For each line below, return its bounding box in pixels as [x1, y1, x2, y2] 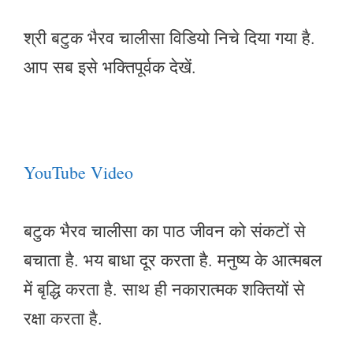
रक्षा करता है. [24, 306, 102, 329]
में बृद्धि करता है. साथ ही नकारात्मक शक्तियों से [24, 277, 305, 300]
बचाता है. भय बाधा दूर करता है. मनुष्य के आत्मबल [24, 247, 321, 271]
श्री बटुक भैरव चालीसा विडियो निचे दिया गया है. [24, 25, 315, 49]
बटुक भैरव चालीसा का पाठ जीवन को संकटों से [24, 218, 306, 242]
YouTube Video [24, 160, 133, 184]
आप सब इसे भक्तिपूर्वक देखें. [24, 54, 196, 78]
